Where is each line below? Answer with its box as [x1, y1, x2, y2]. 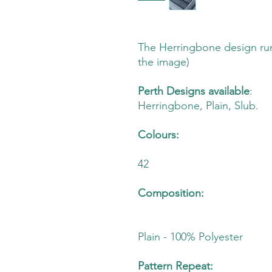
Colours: [138, 128, 179, 142]
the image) [138, 55, 189, 69]
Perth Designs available [138, 84, 250, 98]
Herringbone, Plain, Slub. [138, 99, 259, 113]
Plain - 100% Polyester [138, 230, 243, 244]
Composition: [138, 186, 204, 200]
